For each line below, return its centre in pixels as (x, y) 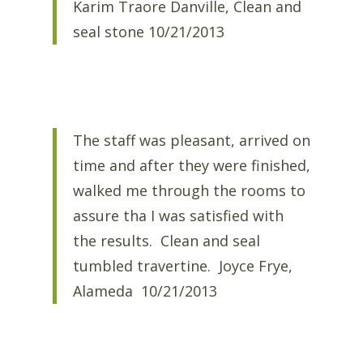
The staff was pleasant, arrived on (191, 141)
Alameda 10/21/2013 (145, 291)
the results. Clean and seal (166, 241)
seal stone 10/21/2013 (148, 31)
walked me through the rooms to (189, 191)
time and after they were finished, (191, 166)
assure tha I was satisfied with (178, 216)
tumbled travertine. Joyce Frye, (182, 266)
